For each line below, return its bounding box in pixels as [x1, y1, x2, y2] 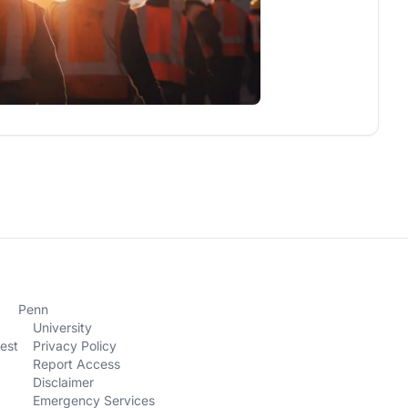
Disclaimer [32, 374, 94, 390]
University [32, 320, 92, 335]
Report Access [32, 356, 120, 372]
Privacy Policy [32, 338, 117, 353]
